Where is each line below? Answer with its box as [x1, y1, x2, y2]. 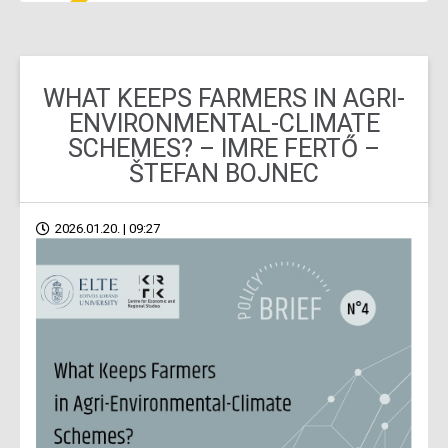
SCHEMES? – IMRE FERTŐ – [68, 134, 380, 163]
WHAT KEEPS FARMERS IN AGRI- [43, 84, 405, 113]
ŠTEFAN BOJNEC [129, 159, 319, 188]
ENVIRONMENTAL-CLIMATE [68, 109, 380, 138]
